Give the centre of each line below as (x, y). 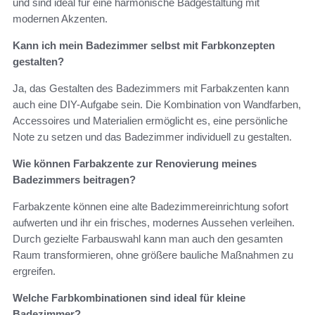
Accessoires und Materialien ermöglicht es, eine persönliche (150, 121)
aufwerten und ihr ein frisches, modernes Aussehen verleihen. (154, 223)
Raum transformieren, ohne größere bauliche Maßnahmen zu (153, 255)
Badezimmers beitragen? (74, 180)
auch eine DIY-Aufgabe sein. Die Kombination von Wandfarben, (157, 105)
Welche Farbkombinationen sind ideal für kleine (129, 298)
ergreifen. (34, 271)
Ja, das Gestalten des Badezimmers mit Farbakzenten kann (151, 89)
